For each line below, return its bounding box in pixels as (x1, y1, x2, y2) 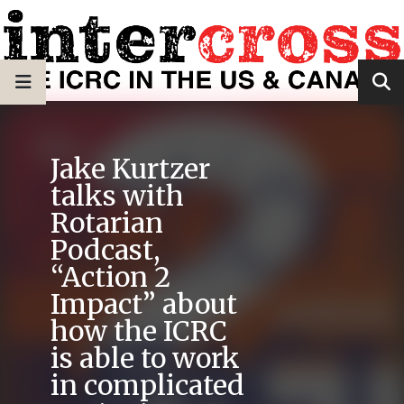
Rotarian (50, 206, 163, 241)
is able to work (50, 341, 240, 376)
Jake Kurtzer (50, 151, 210, 187)
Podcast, (50, 233, 161, 268)
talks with (50, 179, 184, 214)
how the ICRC (50, 314, 227, 349)
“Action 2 (50, 260, 170, 295)
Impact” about (50, 287, 237, 322)
